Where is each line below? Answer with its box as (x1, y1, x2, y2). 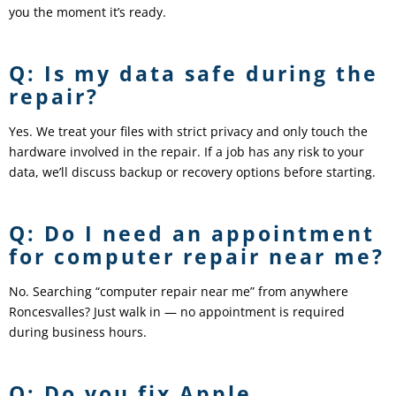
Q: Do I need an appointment (9, 218, 375, 247)
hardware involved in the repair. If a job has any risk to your (9, 142, 364, 160)
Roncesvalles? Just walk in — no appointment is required (9, 302, 345, 320)
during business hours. (9, 323, 147, 340)
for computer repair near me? (9, 241, 385, 270)
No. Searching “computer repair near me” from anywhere (9, 282, 348, 300)
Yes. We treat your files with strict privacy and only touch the (9, 122, 368, 140)
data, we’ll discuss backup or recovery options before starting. (9, 163, 376, 180)
